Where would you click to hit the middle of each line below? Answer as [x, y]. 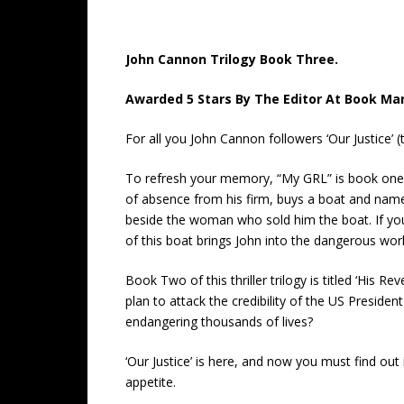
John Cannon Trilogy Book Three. [232, 59]
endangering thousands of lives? [219, 321]
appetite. [151, 382]
